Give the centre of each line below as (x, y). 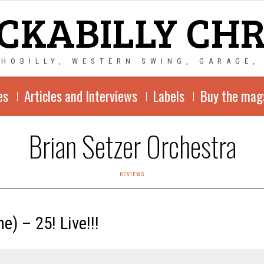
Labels (169, 96)
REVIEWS (132, 174)
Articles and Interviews (80, 96)
